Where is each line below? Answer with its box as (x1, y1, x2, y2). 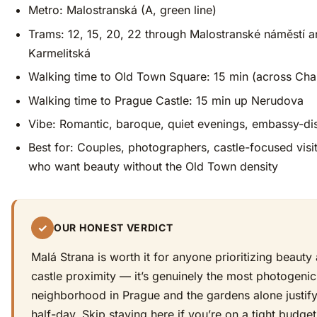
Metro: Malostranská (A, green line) (28, 3, 217, 18)
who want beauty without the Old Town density (28, 159, 278, 174)
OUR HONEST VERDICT (54, 221, 173, 234)
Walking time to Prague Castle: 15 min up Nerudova (28, 93, 304, 108)
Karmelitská (28, 45, 91, 60)
